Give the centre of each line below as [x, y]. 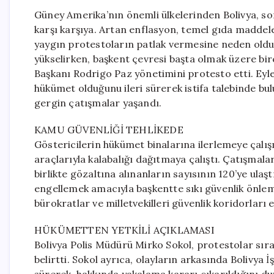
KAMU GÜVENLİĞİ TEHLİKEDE [109, 130]
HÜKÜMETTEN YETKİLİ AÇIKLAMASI [124, 230]
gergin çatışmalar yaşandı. [98, 103]
